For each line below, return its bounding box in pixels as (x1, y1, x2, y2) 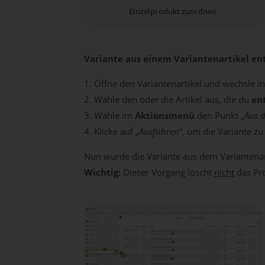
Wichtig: (84, 166, 121, 178)
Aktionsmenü (135, 109, 197, 121)
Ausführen (139, 125, 179, 137)
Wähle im (94, 109, 135, 121)
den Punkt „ (197, 109, 244, 121)
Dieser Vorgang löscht (121, 166, 214, 178)
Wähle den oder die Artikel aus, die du (94, 93, 251, 105)
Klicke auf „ (94, 125, 139, 137)
